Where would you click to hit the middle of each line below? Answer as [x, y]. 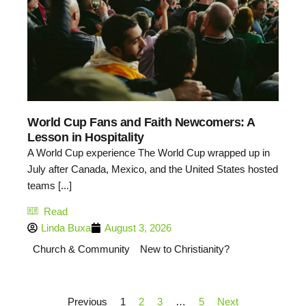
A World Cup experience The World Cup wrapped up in [149, 152]
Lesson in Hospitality [86, 137]
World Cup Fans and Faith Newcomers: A [141, 122]
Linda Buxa [66, 227]
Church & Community [81, 249]
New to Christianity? [184, 249]
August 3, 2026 [138, 227]
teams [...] [50, 185]
